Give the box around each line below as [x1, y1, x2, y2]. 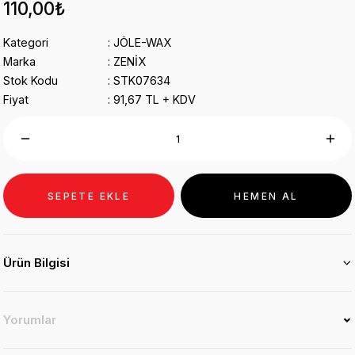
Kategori [3, 36, 48, 49]
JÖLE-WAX [113, 36, 171, 49]
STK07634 [113, 74, 170, 87]
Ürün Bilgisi [3, 255, 70, 270]
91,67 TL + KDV [113, 93, 196, 106]
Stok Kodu [3, 74, 58, 87]
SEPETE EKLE [47, 189, 131, 202]
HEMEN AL [234, 189, 299, 202]
